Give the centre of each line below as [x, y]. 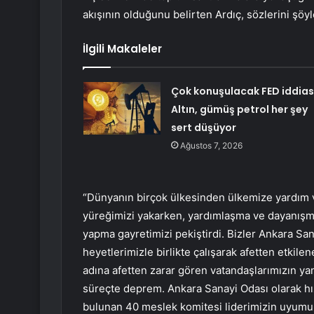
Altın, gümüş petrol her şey [239, 110]
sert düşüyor [203, 128]
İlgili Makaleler [122, 49]
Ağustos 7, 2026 [211, 146]
